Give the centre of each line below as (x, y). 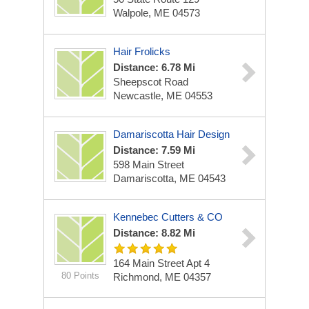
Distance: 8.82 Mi (154, 233)
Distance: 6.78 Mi (154, 67)
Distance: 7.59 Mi (154, 150)
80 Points (80, 276)
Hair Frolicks (142, 51)
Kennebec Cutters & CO (168, 217)
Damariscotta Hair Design (171, 134)
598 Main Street (149, 165)
